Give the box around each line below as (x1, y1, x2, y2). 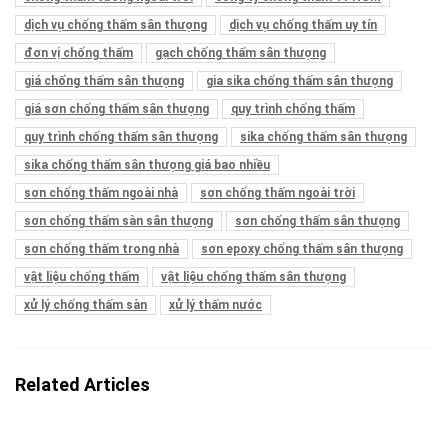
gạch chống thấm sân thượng (155, 45, 326, 60)
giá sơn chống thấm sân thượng (24, 101, 209, 116)
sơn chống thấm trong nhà (24, 241, 179, 256)
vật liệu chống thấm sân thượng (161, 269, 346, 284)
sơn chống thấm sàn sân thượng (24, 213, 213, 228)
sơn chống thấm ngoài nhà (24, 185, 178, 200)
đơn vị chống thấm (24, 45, 133, 60)
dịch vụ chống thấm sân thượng (24, 17, 207, 32)
